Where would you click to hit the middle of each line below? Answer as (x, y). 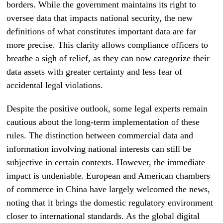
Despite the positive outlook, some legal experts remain (107, 109)
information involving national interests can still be (99, 149)
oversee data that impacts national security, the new (100, 18)
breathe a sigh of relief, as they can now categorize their (108, 58)
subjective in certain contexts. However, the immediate (106, 162)
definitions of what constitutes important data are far (102, 31)
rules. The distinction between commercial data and (100, 135)
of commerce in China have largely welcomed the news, (109, 189)
